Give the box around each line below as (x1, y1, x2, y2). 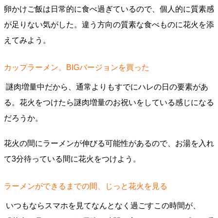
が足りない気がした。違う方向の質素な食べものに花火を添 (4, 20, 214, 29)
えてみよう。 (4, 36, 51, 44)
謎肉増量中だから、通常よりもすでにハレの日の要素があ (4, 83, 208, 91)
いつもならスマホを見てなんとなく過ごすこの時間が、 (4, 201, 200, 210)
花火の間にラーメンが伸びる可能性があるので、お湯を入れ (4, 139, 214, 147)
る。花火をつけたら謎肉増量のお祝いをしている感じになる (4, 98, 214, 107)
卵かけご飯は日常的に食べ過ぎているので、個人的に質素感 (4, 5, 214, 13)
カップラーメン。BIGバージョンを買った (4, 63, 149, 72)
